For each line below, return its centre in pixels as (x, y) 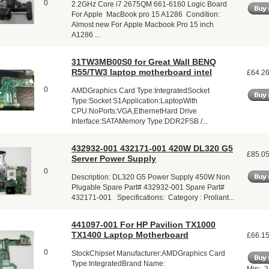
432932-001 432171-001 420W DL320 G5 (153, 148)
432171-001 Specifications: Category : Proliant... (153, 197)
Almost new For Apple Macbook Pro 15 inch (143, 24)
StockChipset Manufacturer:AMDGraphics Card (149, 253)
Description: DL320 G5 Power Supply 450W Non (151, 177)
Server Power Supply (114, 158)
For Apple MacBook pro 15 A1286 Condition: (146, 14)
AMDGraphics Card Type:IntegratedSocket (141, 90)
